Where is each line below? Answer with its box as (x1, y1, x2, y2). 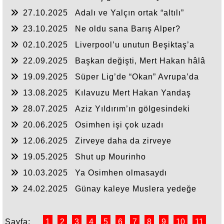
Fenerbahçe (10, 113, 58, 122)
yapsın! (10, 17, 39, 26)
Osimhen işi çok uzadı (75, 120, 163, 129)
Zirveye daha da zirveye (75, 136, 171, 145)
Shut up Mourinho (75, 152, 146, 161)
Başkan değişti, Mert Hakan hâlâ (75, 56, 205, 65)
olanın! (10, 97, 38, 106)
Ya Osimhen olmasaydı (75, 168, 167, 177)
